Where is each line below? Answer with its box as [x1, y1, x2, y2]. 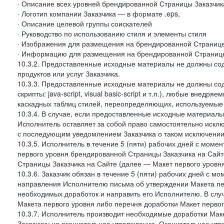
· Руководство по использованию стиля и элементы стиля [17, 28, 206, 38]
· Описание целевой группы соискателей [17, 18, 152, 28]
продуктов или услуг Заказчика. [17, 68, 120, 78]
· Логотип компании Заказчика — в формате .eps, [17, 8, 180, 18]
